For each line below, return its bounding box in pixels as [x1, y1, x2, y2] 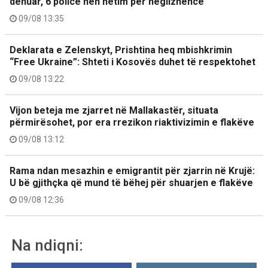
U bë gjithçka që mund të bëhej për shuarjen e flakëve [10, 176, 253, 188]
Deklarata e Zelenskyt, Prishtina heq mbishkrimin [10, 44, 232, 56]
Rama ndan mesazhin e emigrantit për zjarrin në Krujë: [10, 165, 255, 176]
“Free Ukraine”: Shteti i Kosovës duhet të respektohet [10, 56, 255, 68]
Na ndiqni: [11, 236, 83, 254]
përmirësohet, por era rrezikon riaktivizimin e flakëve [10, 116, 254, 128]
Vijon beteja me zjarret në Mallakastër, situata [10, 104, 218, 116]
